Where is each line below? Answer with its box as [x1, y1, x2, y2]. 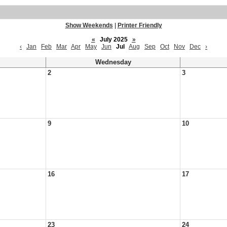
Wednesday [95, 59, 131, 66]
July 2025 [96, 36, 131, 43]
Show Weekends [65, 22, 113, 29]
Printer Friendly [117, 22, 162, 29]
